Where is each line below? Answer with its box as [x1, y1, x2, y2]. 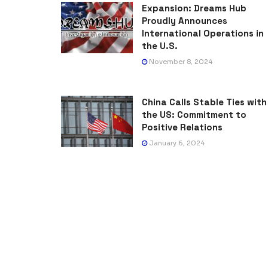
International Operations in [142, 28, 264, 39]
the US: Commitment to [142, 109, 246, 121]
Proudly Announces [142, 15, 227, 27]
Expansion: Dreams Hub [142, 2, 246, 14]
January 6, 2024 [147, 139, 205, 148]
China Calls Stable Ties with [142, 96, 267, 108]
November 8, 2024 [147, 57, 212, 66]
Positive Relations [142, 121, 223, 133]
